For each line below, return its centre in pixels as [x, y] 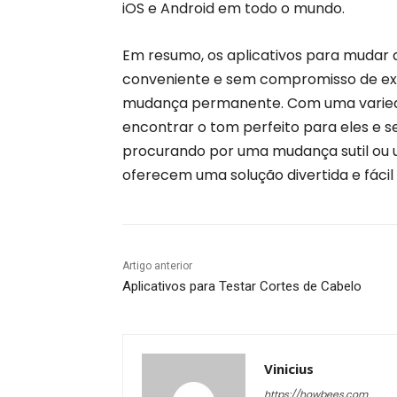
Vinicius [289, 369]
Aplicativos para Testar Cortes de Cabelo [242, 286]
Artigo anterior [157, 266]
